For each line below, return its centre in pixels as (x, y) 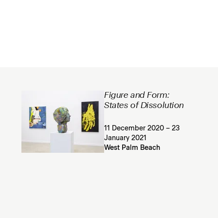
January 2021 (126, 138)
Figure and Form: (137, 96)
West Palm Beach (132, 148)
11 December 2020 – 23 (142, 128)
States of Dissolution (144, 106)
